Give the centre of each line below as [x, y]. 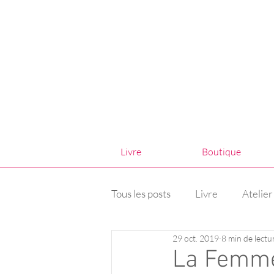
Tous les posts [141, 193]
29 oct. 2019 [196, 238]
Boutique [221, 152]
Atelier [257, 193]
